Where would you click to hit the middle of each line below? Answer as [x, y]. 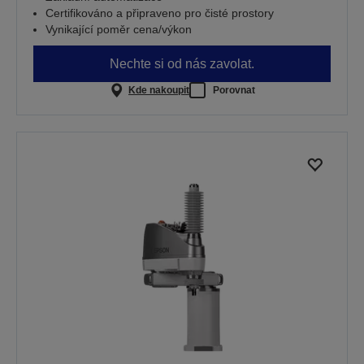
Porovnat [234, 90]
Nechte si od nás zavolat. [182, 63]
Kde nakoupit [158, 90]
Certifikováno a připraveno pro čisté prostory [160, 13]
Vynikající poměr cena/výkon [119, 30]
